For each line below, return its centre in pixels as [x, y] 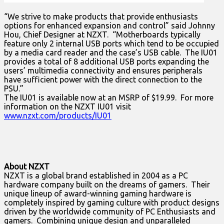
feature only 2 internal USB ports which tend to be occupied [111, 44]
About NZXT [27, 167]
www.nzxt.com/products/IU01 [58, 116]
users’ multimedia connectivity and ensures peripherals [103, 71]
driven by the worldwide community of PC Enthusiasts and [110, 212]
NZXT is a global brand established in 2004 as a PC [96, 176]
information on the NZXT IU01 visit [67, 107]
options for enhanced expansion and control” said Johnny [109, 26]
